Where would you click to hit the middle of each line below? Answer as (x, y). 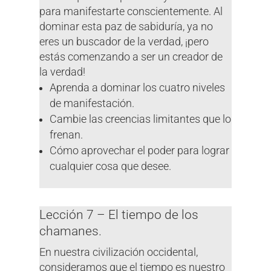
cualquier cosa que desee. (111, 166)
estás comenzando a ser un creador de (131, 57)
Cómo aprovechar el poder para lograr (140, 150)
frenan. (67, 135)
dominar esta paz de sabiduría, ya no (126, 26)
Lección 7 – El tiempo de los (119, 214)
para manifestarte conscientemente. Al (131, 11)
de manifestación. (92, 103)
